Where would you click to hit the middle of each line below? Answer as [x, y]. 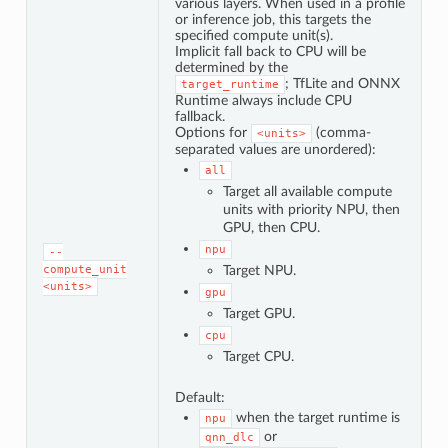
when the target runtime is [315, 417]
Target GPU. [258, 313]
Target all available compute [307, 191]
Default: [199, 397]
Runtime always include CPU [263, 100]
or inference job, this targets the [272, 19]
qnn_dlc [229, 437]
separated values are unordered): [275, 149]
